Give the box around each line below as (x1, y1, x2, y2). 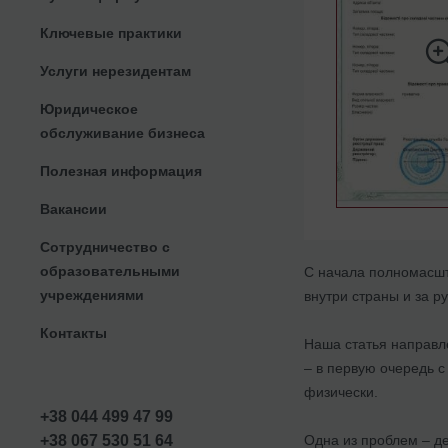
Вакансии (40, 200, 107, 217)
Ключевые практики (40, 24, 182, 41)
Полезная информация (40, 162, 202, 179)
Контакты (40, 324, 107, 341)
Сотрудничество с (40, 238, 170, 255)
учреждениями (40, 286, 144, 303)
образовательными (40, 262, 180, 279)
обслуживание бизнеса (40, 124, 205, 141)
